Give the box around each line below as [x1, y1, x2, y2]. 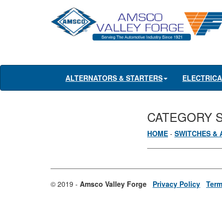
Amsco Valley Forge [80, 179, 147, 189]
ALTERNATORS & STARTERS [65, 73, 163, 83]
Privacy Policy [153, 179, 200, 189]
